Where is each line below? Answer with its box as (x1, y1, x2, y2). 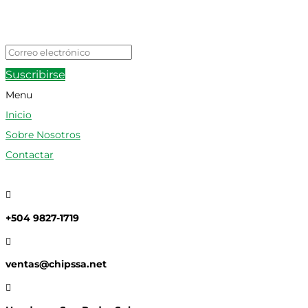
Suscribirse (5, 68, 65, 82)
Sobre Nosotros (5, 129, 80, 142)
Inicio (5, 109, 32, 122)
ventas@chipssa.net (5, 258, 107, 271)
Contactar (5, 148, 54, 162)
